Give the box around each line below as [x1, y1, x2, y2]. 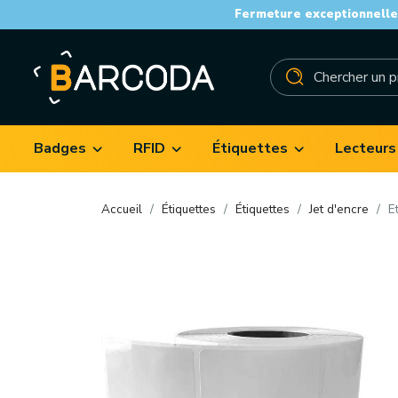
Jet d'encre [309, 201, 369, 219]
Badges [34, 138, 86, 158]
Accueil [101, 201, 142, 219]
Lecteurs [335, 138, 396, 158]
